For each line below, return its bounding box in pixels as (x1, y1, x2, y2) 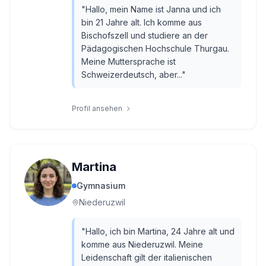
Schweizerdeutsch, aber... (81, 69, 182, 80)
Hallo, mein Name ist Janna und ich (85, 4, 221, 14)
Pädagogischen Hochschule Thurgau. (81, 43, 229, 53)
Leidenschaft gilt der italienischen (81, 252, 212, 262)
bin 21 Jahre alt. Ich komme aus (81, 17, 202, 27)
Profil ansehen (72, 104, 122, 113)
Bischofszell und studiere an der (81, 30, 208, 40)
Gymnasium (77, 180, 125, 191)
